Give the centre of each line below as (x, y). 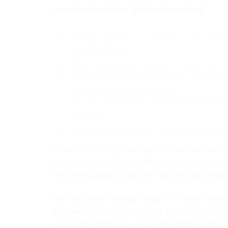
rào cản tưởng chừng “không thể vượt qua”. (131, 9)
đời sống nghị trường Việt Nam (121, 90)
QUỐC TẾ (85, 116)
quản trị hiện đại (96, 52)
